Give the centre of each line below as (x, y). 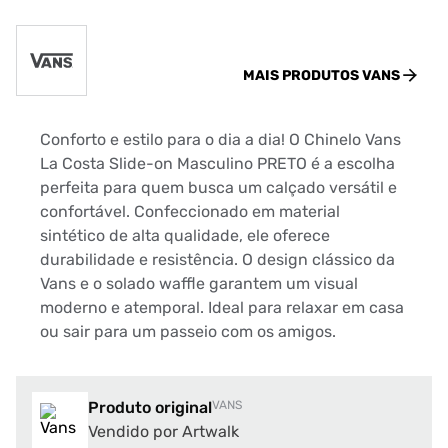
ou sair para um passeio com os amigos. (188, 331)
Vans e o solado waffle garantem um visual (199, 283)
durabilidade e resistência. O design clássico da (217, 259)
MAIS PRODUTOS (302, 75)
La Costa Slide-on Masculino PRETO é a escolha (217, 163)
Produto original (150, 407)
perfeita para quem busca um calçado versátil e (218, 187)
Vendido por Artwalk (163, 431)
